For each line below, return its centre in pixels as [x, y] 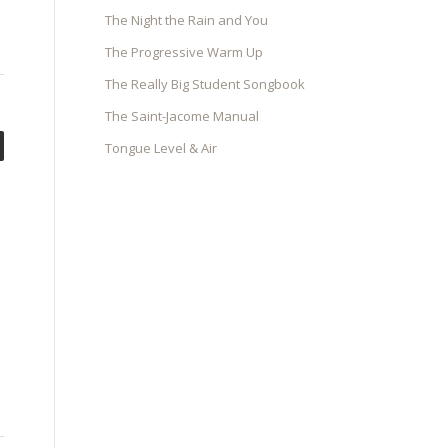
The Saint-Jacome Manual [182, 116]
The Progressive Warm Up [184, 52]
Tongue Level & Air [161, 148]
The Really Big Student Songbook [205, 84]
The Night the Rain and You [187, 20]
